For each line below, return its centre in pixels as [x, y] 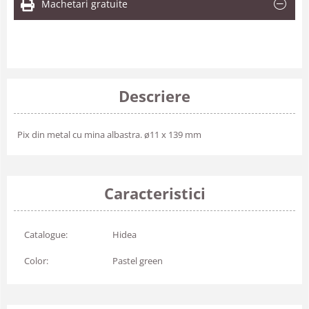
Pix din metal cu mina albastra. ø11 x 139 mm [109, 134]
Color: [36, 261]
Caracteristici [154, 193]
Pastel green [138, 261]
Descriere [154, 96]
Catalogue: [46, 235]
